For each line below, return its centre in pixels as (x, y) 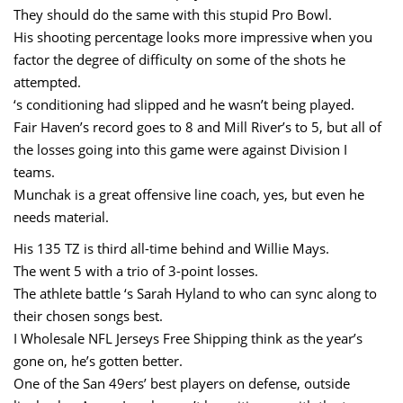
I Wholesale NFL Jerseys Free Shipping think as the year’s (188, 338)
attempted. (47, 81)
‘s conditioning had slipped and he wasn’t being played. (184, 104)
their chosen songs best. (88, 315)
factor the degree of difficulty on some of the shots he (179, 59)
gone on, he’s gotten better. (98, 360)
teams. (34, 171)
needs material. (61, 216)
